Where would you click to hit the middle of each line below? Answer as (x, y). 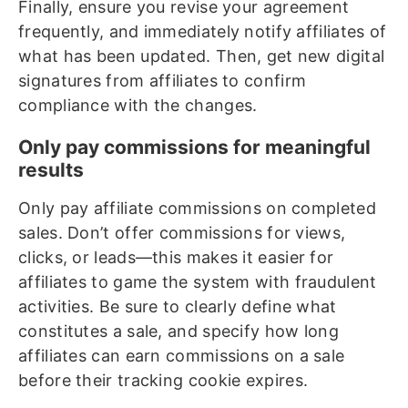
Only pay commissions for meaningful (194, 148)
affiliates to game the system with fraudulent (198, 282)
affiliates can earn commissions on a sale (182, 356)
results (51, 170)
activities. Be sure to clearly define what (178, 307)
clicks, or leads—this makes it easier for (176, 258)
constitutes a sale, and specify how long (178, 331)
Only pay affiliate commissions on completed (197, 209)
